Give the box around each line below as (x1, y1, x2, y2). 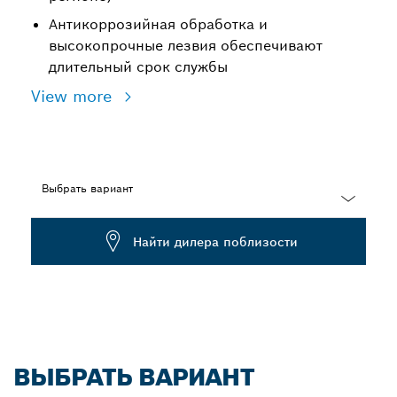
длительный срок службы (49, 58, 228, 76)
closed (31, 237, 71, 253)
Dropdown (31, 219, 97, 235)
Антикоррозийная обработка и (49, 15, 268, 34)
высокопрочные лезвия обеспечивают (49, 36, 323, 55)
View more (31, 86, 117, 106)
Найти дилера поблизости (132, 233, 298, 250)
